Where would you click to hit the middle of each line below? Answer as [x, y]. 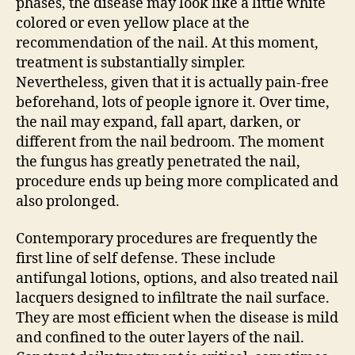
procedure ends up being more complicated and [177, 181]
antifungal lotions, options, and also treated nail [177, 279]
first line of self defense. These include [146, 259]
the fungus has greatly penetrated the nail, [158, 162]
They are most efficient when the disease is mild [177, 318]
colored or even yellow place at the [133, 23]
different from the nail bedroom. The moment [170, 142]
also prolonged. [68, 201]
